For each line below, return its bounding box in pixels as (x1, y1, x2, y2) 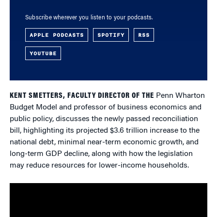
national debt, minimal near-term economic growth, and (10, 139, 199, 146)
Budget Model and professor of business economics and (10, 104, 201, 111)
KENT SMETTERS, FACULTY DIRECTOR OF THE (10, 92, 154, 100)
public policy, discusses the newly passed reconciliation (10, 115, 198, 123)
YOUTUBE (30, 49, 57, 58)
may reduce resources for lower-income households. (10, 162, 189, 170)
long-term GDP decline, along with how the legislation (10, 150, 193, 158)
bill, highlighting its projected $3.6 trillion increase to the (10, 127, 200, 135)
